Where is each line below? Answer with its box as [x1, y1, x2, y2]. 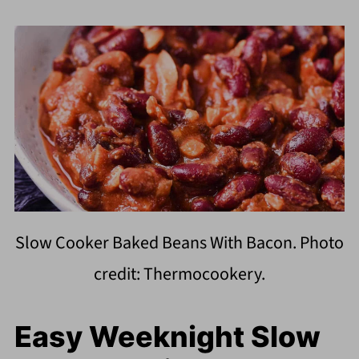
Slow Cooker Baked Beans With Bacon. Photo [15, 230, 344, 256]
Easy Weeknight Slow [14, 319, 321, 355]
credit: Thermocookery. [94, 261, 265, 288]
